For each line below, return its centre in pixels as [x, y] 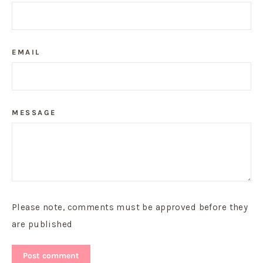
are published [42, 225]
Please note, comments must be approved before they [130, 208]
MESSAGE [34, 113]
